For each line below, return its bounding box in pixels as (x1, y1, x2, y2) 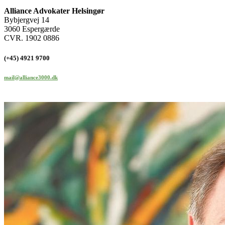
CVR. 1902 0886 (4, 34, 59, 43)
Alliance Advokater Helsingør (4, 7, 104, 16)
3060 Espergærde (4, 25, 60, 34)
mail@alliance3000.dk (4, 74, 58, 81)
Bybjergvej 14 (4, 16, 49, 25)
